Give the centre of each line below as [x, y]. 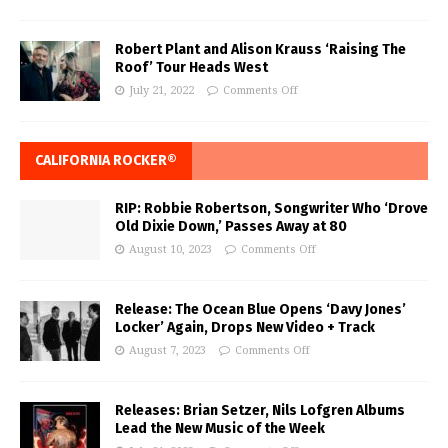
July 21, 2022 [161, 91]
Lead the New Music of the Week [220, 429]
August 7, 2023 [167, 351]
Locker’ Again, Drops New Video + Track [245, 328]
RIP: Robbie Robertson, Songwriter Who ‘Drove [271, 209]
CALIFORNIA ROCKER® [106, 161]
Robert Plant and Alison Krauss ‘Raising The [260, 50]
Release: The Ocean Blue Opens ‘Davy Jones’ [260, 310]
